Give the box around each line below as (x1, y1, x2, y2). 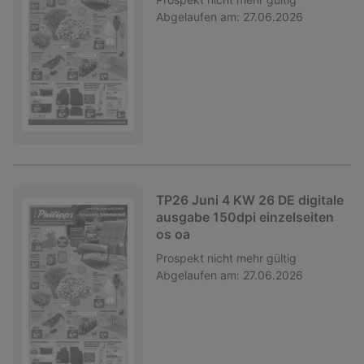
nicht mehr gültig (207, 250, 297, 265)
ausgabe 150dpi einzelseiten (156, 209, 334, 225)
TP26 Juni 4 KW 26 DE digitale (156, 192, 344, 208)
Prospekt (156, 250, 204, 265)
